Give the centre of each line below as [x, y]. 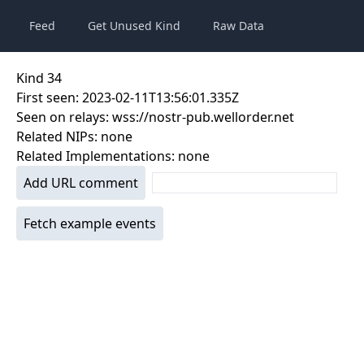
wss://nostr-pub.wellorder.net [203, 117]
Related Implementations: [97, 156]
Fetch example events [90, 223]
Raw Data [238, 26]
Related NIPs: [58, 136]
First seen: [49, 97]
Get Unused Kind [134, 26]
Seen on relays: [64, 117]
